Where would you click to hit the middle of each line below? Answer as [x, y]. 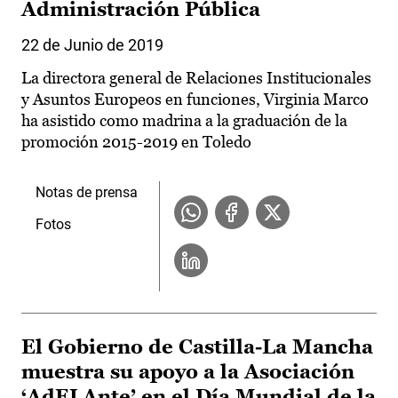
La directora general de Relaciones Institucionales [196, 78]
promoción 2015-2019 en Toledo [136, 142]
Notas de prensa [87, 193]
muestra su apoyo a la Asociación [188, 372]
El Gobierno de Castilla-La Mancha [197, 347]
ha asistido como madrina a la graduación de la [184, 121]
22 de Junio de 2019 [92, 45]
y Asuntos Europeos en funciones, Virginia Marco [195, 99]
